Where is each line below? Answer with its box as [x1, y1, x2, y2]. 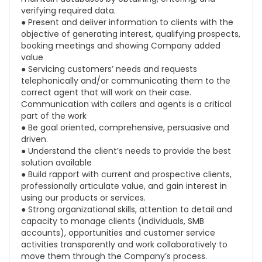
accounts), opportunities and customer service [21, 227, 215, 239]
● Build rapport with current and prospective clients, [21, 168, 232, 180]
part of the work [21, 110, 87, 122]
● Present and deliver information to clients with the [21, 16, 233, 28]
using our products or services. [21, 192, 146, 204]
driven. [21, 133, 48, 145]
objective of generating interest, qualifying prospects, [21, 28, 240, 40]
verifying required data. [21, 5, 116, 16]
